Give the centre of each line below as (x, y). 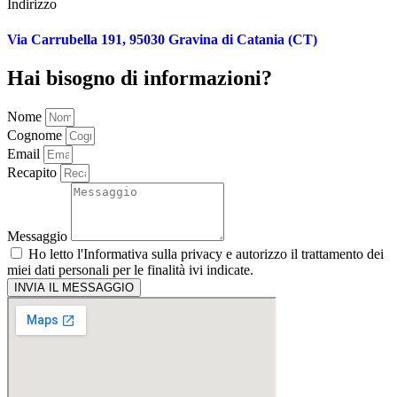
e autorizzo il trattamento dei (303, 253)
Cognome (36, 135)
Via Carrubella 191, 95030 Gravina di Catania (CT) (162, 39)
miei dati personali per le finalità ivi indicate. (130, 269)
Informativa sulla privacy (153, 253)
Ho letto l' (56, 253)
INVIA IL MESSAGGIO (74, 287)
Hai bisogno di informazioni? (140, 78)
